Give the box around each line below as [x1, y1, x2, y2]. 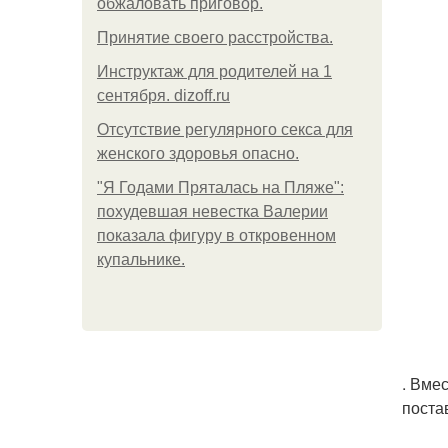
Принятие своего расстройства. [97, 29, 333, 46]
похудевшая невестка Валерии [97, 203, 328, 220]
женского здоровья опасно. [97, 145, 299, 162]
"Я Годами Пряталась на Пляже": [97, 179, 344, 196]
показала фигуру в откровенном [97, 227, 336, 244]
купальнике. [97, 251, 185, 268]
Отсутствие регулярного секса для [97, 121, 353, 138]
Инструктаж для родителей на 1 [97, 63, 332, 80]
